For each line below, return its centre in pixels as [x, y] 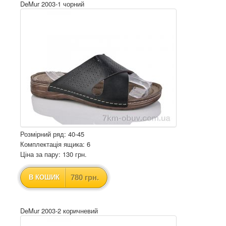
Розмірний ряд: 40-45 [52, 134]
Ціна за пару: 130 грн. [53, 154]
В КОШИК [44, 177]
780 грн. [85, 177]
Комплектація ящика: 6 [55, 144]
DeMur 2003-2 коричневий [59, 211]
